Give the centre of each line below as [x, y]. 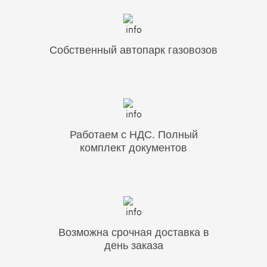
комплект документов [133, 148]
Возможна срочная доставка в [133, 232]
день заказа [133, 246]
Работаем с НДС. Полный [133, 135]
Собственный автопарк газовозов [133, 50]
